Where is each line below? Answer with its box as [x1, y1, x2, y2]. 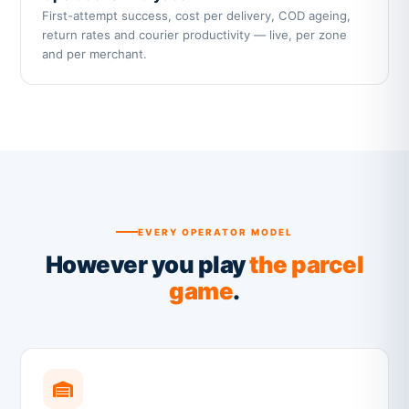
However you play [45, 249, 250, 278]
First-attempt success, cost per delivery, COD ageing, [41, 7, 351, 23]
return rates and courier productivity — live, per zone [41, 26, 347, 42]
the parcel [249, 249, 364, 278]
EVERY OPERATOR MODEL [138, 226, 293, 238]
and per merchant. [41, 46, 147, 61]
